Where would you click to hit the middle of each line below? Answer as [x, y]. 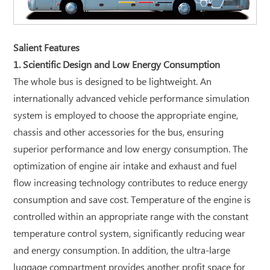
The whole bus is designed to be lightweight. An [113, 83]
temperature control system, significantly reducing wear [130, 234]
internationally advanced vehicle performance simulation [132, 99]
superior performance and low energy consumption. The [131, 150]
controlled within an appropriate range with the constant [131, 218]
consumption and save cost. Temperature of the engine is [132, 201]
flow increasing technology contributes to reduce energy [131, 184]
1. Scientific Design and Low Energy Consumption [117, 66]
